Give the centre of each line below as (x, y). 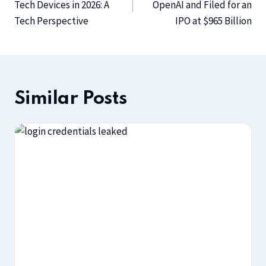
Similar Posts (71, 99)
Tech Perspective (51, 21)
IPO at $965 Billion (213, 21)
